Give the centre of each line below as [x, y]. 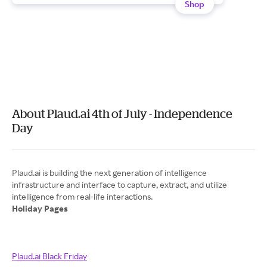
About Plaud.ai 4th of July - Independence [122, 114]
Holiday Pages [40, 208]
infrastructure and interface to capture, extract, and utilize [119, 184]
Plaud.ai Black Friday [49, 256]
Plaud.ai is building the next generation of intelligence [109, 173]
